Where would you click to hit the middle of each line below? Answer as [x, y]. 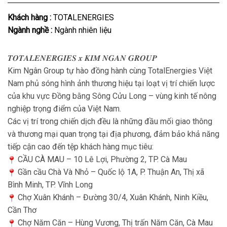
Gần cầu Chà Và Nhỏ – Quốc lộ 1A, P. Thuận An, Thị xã [110, 172]
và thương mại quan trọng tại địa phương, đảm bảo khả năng [113, 134]
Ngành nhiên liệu [83, 30]
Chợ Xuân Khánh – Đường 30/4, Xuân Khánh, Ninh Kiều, [112, 198]
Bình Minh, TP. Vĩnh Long [50, 185]
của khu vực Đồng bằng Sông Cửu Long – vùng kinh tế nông [112, 96]
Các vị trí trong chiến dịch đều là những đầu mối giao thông [110, 122]
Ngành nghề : [31, 30]
